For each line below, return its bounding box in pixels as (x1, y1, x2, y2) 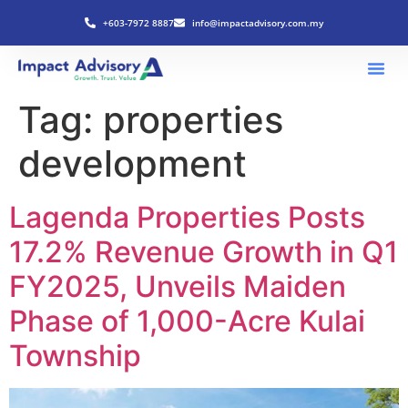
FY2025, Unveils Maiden (9, 269, 346, 304)
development (18, 141, 247, 186)
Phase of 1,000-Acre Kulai (9, 303, 365, 339)
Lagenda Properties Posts (9, 199, 365, 235)
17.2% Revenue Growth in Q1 (9, 234, 398, 270)
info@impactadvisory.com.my (192, 15, 323, 29)
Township (9, 338, 141, 373)
